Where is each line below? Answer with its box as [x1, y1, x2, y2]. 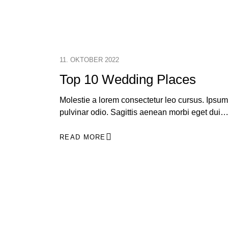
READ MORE [60, 133, 106, 141]
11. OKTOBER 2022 [60, 56, 119, 64]
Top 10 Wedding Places [60, 72, 196, 87]
